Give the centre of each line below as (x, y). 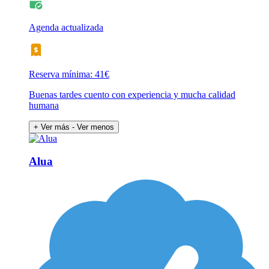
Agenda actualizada (66, 27)
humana (44, 105)
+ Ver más (52, 127)
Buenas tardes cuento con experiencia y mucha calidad (132, 94)
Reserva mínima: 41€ (69, 74)
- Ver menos (93, 127)
